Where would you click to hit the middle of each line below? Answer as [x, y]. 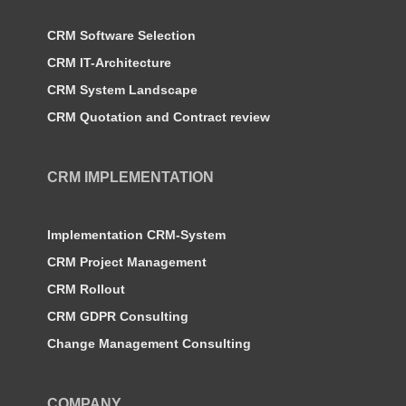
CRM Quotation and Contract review [159, 117]
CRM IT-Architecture [109, 63]
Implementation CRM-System [136, 235]
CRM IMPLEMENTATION [130, 178]
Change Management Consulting [149, 344]
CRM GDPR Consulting [118, 317]
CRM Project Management [127, 262]
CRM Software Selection [121, 36]
